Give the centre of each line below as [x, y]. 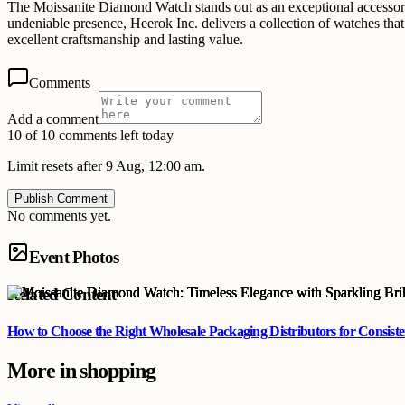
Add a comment [53, 119]
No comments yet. [59, 216]
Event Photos [74, 258]
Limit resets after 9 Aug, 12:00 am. [106, 166]
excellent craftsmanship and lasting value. [125, 40]
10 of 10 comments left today [90, 136]
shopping [118, 371]
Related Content [62, 294]
